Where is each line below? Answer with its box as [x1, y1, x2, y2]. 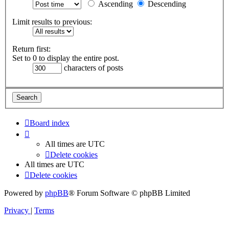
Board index [30, 118, 70, 127]
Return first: [12, 44, 51, 54]
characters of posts [62, 63, 123, 73]
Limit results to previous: [12, 17, 92, 27]
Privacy [4, 205, 29, 215]
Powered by [4, 188, 45, 197]
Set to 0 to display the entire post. [12, 54, 119, 63]
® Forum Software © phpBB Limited [68, 188, 190, 197]
